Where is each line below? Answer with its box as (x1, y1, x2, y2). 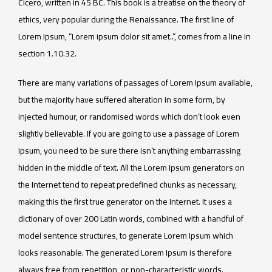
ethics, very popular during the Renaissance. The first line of (18, 11, 234, 27)
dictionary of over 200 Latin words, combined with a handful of (18, 210, 243, 226)
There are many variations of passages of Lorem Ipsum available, (18, 74, 253, 90)
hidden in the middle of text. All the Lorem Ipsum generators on (18, 159, 245, 175)
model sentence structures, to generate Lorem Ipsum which (18, 227, 233, 243)
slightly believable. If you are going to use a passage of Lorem (18, 125, 239, 141)
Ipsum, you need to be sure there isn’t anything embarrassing (18, 142, 240, 158)
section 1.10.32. (18, 45, 76, 61)
